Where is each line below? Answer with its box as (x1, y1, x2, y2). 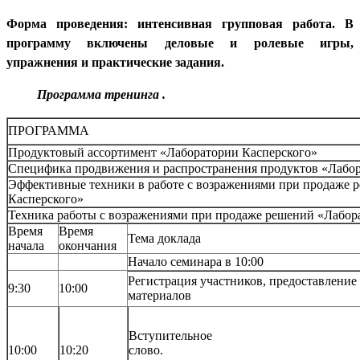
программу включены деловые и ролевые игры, (6, 35, 354, 50)
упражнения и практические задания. (6, 55, 224, 69)
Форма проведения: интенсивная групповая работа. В (6, 16, 354, 31)
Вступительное (129, 328, 212, 342)
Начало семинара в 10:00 (128, 254, 264, 268)
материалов (128, 288, 191, 302)
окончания (59, 238, 117, 252)
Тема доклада (128, 231, 201, 245)
